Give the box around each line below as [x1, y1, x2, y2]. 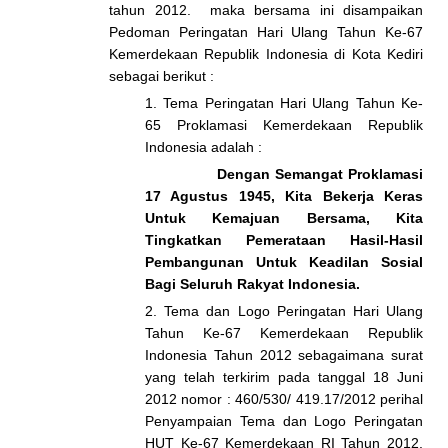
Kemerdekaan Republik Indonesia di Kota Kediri [109, 46, 423, 62]
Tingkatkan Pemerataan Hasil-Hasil [145, 232, 423, 248]
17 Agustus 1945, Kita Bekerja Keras [145, 188, 423, 204]
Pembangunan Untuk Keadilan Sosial [145, 254, 423, 270]
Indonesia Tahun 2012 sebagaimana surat [145, 347, 423, 363]
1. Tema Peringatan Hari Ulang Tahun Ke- [145, 95, 423, 111]
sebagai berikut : [109, 68, 214, 84]
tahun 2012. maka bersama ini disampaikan [109, 2, 423, 18]
